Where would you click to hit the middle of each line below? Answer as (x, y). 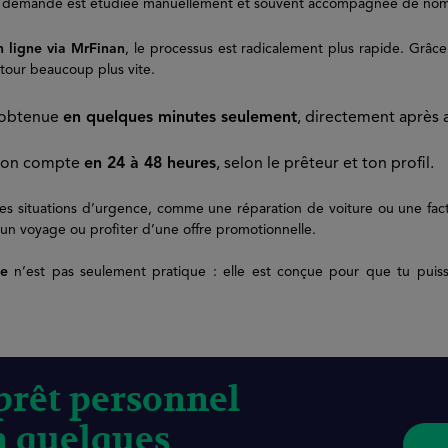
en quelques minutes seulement (180, 118)
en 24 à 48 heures (150, 164)
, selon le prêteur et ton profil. (325, 164)
